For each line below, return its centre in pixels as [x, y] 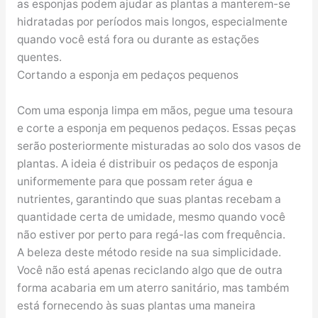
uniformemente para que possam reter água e [135, 181]
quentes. [39, 57]
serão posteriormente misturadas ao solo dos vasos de [159, 146]
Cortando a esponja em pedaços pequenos [127, 75]
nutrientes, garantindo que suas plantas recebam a [149, 199]
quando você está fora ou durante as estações [138, 39]
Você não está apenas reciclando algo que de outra [149, 270]
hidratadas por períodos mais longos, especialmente [152, 21]
